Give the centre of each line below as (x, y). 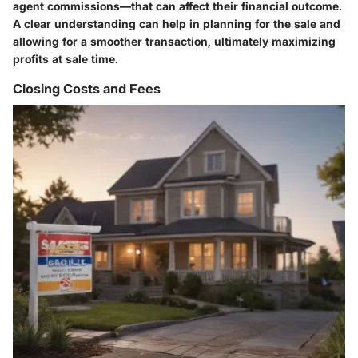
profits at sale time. (66, 59)
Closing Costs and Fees (87, 89)
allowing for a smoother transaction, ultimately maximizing (174, 42)
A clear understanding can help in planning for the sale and (177, 24)
